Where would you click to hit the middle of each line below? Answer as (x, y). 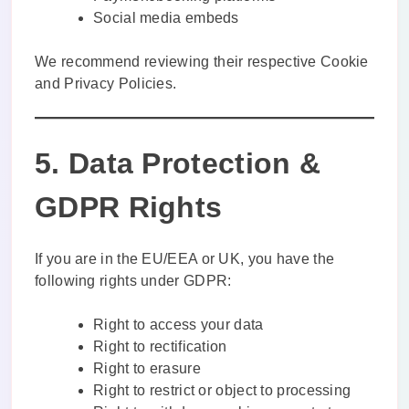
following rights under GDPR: (133, 281)
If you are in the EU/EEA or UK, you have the (185, 259)
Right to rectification (160, 347)
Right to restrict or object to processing (222, 391)
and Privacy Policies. (106, 83)
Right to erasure (147, 369)
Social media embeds (166, 17)
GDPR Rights (129, 207)
